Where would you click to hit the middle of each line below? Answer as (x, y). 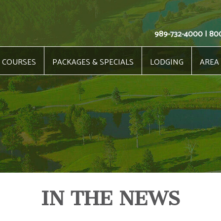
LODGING (166, 62)
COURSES (19, 62)
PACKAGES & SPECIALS (93, 62)
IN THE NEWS (110, 198)
